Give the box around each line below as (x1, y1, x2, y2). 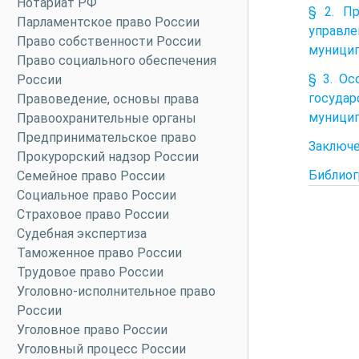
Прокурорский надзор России (17, 149, 199, 164)
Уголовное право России (17, 322, 167, 337)
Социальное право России (17, 188, 176, 203)
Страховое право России (17, 207, 169, 222)
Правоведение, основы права (17, 91, 199, 107)
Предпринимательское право (17, 130, 196, 145)
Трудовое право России (17, 264, 163, 280)
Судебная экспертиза (17, 226, 147, 241)
